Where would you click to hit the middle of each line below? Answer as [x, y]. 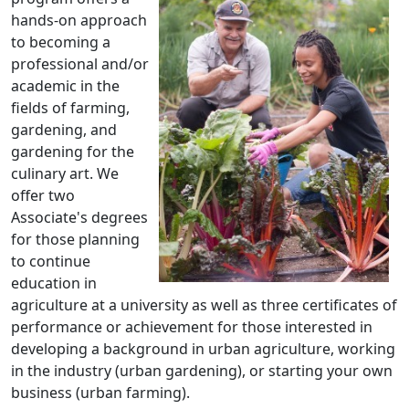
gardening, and [64, 130]
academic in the [65, 86]
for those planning [75, 239]
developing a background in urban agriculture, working [203, 349]
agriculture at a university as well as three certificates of [204, 305]
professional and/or [80, 64]
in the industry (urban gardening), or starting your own [202, 371]
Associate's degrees [79, 217]
